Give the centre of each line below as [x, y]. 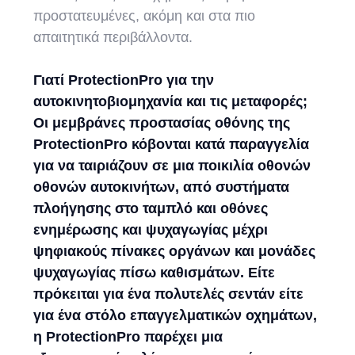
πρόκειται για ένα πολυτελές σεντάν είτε [169, 294]
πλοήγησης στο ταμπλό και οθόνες [151, 209]
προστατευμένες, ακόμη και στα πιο [145, 16]
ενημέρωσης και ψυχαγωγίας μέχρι [151, 230]
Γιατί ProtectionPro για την [124, 80]
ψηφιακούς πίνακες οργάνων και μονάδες [175, 252]
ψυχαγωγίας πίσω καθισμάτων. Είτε [155, 273]
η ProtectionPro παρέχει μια [128, 337]
